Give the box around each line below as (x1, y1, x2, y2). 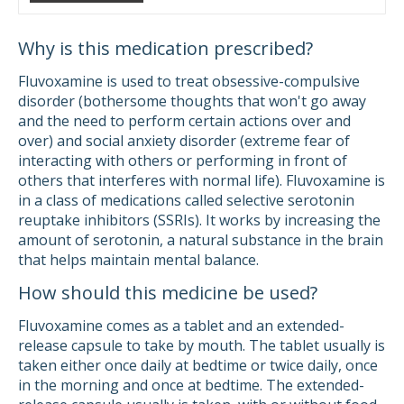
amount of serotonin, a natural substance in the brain (18, 230, 383, 250)
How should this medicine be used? (18, 280, 317, 305)
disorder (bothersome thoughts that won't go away (18, 91, 366, 111)
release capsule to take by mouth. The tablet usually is (18, 335, 385, 355)
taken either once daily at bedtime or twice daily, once (18, 355, 378, 375)
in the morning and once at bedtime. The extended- (18, 375, 364, 395)
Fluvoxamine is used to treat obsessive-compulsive (18, 71, 360, 91)
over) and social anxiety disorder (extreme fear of (18, 131, 350, 151)
